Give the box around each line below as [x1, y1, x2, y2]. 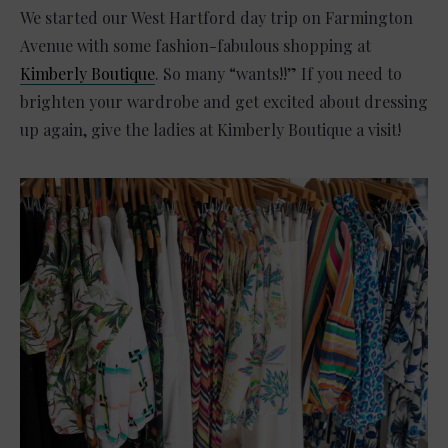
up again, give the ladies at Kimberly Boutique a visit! [20, 119, 401, 141]
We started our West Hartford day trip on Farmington [20, 7, 413, 29]
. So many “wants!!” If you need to [155, 63, 402, 85]
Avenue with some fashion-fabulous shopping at [20, 35, 371, 57]
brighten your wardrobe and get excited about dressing [20, 91, 428, 113]
